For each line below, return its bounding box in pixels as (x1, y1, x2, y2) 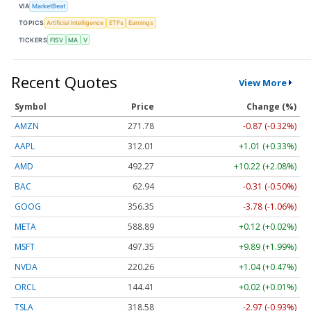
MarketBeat (32, 2, 66, 10)
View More (238, 76, 287, 89)
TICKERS (19, 35, 48, 44)
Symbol (15, 101, 47, 113)
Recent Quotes (11, 72, 117, 93)
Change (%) (246, 101, 296, 113)
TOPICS (19, 19, 44, 27)
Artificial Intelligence (47, 19, 104, 27)
